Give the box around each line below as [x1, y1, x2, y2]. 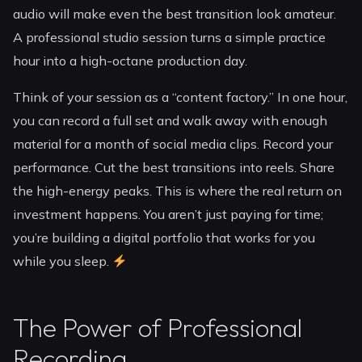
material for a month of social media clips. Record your [13, 136, 334, 153]
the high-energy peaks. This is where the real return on [13, 183, 343, 200]
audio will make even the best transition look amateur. [13, 6, 337, 23]
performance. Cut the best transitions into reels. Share [13, 159, 335, 176]
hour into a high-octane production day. [13, 53, 248, 69]
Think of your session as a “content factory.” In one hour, [13, 89, 348, 106]
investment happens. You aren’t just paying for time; [13, 206, 324, 223]
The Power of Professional [13, 311, 303, 344]
